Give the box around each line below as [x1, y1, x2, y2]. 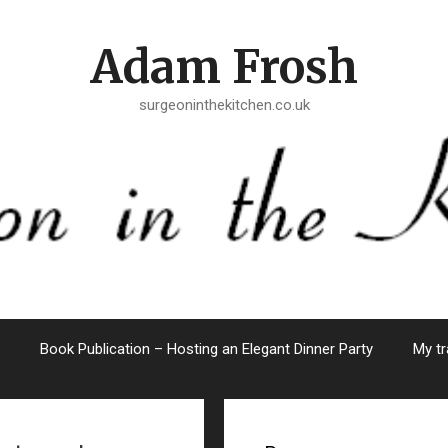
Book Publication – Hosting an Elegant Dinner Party [40, 340, 373, 358]
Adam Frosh [90, 39, 358, 95]
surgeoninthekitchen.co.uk [138, 96, 310, 114]
